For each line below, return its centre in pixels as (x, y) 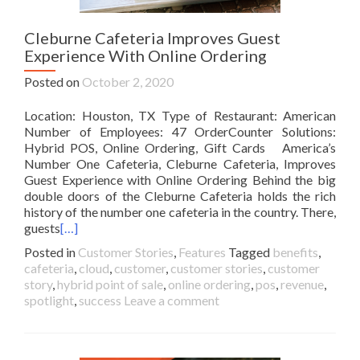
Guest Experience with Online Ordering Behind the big (180, 180)
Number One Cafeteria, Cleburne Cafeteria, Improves (180, 164)
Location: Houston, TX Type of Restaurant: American (180, 115)
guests (42, 228)
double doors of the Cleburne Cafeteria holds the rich (180, 196)
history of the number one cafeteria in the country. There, (180, 212)
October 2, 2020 (128, 82)
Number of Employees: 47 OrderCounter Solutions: (180, 131)
